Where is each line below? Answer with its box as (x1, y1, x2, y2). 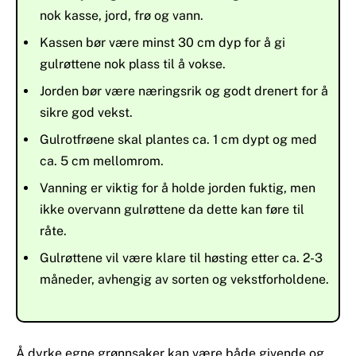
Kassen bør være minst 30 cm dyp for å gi (40, 35, 285, 51)
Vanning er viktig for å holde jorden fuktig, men (40, 180, 315, 196)
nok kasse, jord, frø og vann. (40, 8, 203, 24)
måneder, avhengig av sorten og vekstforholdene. (40, 272, 329, 288)
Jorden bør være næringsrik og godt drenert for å (40, 83, 328, 99)
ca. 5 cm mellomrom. (40, 153, 164, 169)
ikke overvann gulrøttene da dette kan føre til (40, 202, 304, 218)
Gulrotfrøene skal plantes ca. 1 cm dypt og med (40, 132, 317, 148)
